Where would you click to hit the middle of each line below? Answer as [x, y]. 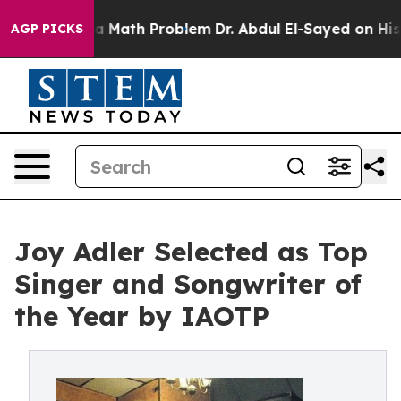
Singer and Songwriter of [188, 284]
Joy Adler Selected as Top [191, 252]
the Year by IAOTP [142, 316]
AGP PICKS [47, 29]
